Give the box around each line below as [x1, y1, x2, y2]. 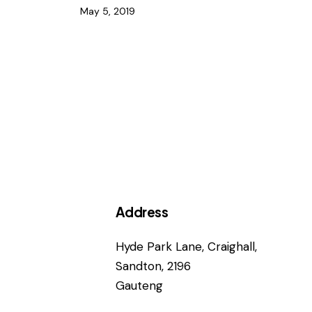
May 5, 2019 [79, 5, 135, 18]
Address [115, 203, 169, 220]
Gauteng [115, 277, 163, 293]
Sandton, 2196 [115, 258, 191, 274]
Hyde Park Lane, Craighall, [115, 238, 257, 254]
